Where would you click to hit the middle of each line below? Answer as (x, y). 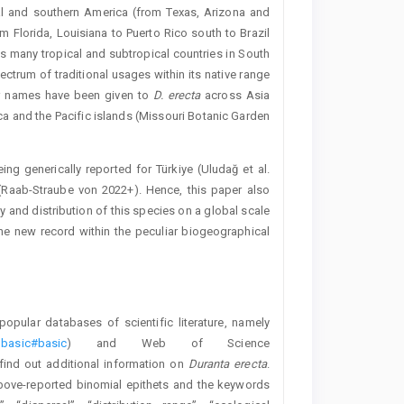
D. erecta (177, 96)
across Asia (235, 96)
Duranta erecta (227, 363)
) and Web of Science (168, 343)
